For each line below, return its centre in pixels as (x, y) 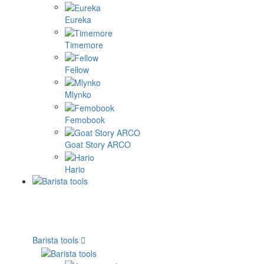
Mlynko (78, 95)
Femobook (85, 119)
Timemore (84, 44)
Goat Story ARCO (98, 144)
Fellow (77, 69)
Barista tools (55, 240)
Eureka (78, 20)
